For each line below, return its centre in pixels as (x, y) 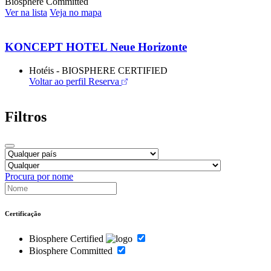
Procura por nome (39, 176)
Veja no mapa (76, 13)
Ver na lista (26, 13)
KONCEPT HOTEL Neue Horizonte (96, 47)
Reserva (104, 81)
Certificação (23, 213)
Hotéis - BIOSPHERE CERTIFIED (98, 70)
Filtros (26, 116)
